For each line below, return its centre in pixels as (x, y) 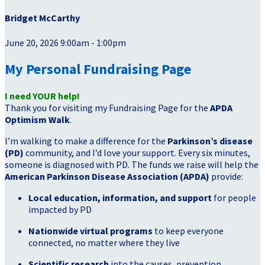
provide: (226, 177)
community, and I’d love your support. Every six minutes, (137, 153)
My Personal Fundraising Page (98, 69)
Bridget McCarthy (42, 18)
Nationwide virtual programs (91, 231)
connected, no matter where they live (104, 243)
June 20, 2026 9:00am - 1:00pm (65, 42)
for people (234, 198)
